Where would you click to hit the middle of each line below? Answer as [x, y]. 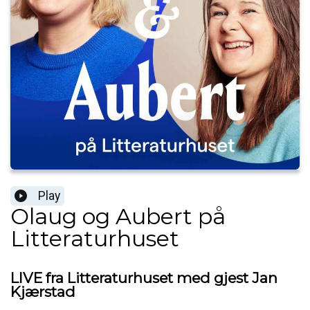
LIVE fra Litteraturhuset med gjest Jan [144, 278]
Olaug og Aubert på [118, 217]
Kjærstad [43, 292]
